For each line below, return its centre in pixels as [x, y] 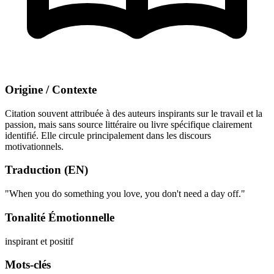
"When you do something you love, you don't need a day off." [125, 194]
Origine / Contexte [51, 89]
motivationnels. [34, 146]
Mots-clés [28, 265]
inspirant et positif [39, 241]
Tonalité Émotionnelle [60, 217]
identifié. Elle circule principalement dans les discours [108, 135]
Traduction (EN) [46, 170]
